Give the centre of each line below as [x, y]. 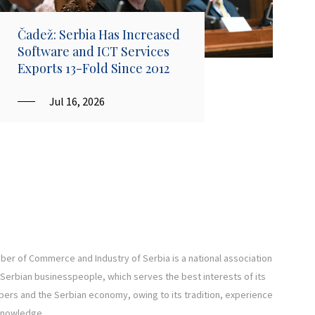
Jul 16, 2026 [77, 101]
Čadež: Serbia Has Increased [99, 34]
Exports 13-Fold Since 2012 [94, 68]
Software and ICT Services [94, 51]
